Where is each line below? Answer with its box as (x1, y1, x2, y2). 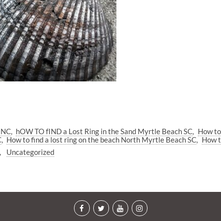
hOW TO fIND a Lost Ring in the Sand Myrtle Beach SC (16, 127, 193, 136)
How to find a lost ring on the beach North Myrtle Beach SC (6, 135, 197, 145)
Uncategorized (6, 147, 54, 156)
